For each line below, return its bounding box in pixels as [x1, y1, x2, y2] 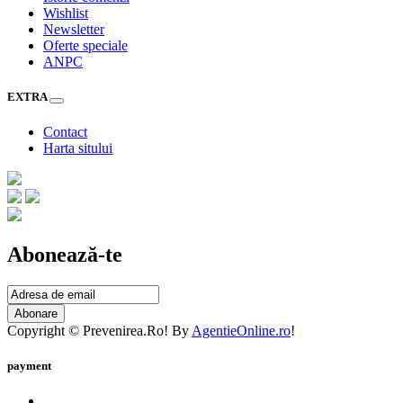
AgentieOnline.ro [192, 322, 291, 338]
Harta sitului [43, 140, 112, 157]
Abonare [14, 306, 58, 320]
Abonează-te [7, 243, 122, 267]
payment [7, 359, 51, 373]
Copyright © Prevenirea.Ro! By [7, 322, 192, 338]
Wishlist [43, 4, 88, 21]
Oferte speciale [43, 37, 128, 53]
